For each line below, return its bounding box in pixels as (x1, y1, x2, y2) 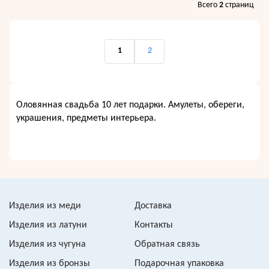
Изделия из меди (9, 201, 81, 211)
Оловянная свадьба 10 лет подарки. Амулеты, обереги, (16, 100, 244, 110)
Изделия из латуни (9, 220, 87, 230)
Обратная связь (134, 239, 200, 249)
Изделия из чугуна (9, 239, 86, 249)
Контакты (134, 220, 173, 230)
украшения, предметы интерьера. (16, 113, 156, 123)
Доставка (134, 201, 172, 211)
